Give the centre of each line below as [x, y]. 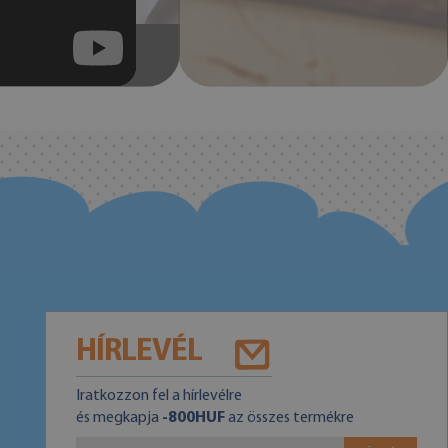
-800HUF [193, 417]
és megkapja [118, 417]
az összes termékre [289, 417]
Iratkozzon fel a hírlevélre [158, 395]
